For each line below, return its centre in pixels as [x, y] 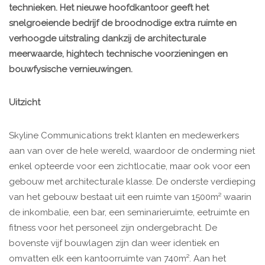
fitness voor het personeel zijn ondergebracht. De [113, 228]
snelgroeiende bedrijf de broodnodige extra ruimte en [123, 23]
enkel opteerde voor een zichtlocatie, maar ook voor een [130, 167]
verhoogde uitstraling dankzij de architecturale [107, 39]
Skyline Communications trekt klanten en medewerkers [124, 136]
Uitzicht [25, 103]
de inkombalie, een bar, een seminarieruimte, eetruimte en [129, 213]
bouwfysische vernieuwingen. [71, 70]
